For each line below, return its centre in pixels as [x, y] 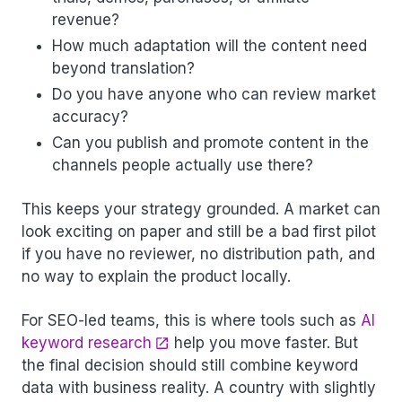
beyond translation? [123, 68]
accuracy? [90, 117]
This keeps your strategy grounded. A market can [201, 210]
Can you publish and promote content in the [210, 143]
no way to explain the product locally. [156, 277]
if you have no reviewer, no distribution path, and [198, 254]
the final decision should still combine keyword [190, 366]
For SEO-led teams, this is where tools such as [191, 321]
